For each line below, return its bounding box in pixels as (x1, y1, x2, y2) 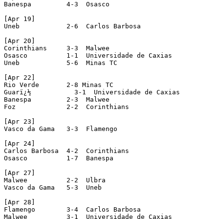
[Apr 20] (4, 37, 35, 44)
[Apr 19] (4, 15, 35, 22)
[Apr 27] (4, 169, 35, 176)
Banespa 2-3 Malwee (4, 95, 109, 103)
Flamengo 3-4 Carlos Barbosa (4, 205, 141, 213)
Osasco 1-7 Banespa (4, 154, 113, 162)
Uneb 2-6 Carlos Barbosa (4, 22, 141, 30)
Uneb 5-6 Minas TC (4, 59, 117, 66)
